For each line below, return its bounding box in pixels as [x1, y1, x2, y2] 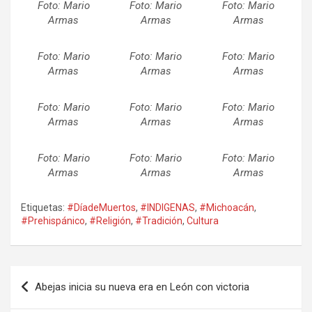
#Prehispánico [21, 215, 85, 227]
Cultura [187, 215, 219, 227]
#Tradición [135, 215, 182, 227]
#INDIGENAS [140, 202, 195, 214]
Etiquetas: [21, 202, 65, 214]
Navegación [10, 266, 102, 287]
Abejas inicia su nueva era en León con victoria [35, 281, 249, 294]
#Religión [89, 215, 131, 227]
